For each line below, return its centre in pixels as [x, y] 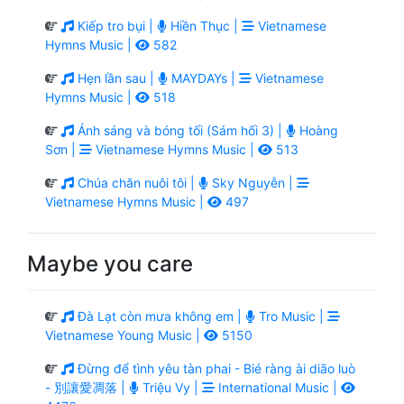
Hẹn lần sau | [116, 78]
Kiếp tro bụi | [115, 25]
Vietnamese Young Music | [124, 335]
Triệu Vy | [170, 387]
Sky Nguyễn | [252, 182]
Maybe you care [110, 263]
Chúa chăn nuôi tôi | [136, 182]
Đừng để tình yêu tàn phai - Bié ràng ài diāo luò [215, 368]
